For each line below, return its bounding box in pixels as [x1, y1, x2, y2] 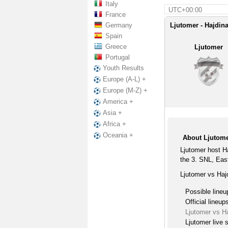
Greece [105, 43, 127, 50]
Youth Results [103, 64, 144, 72]
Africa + [103, 120, 126, 128]
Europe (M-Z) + [103, 87, 148, 95]
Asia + [103, 109, 122, 117]
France [105, 11, 126, 18]
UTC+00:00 [168, 6, 202, 14]
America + [103, 98, 133, 106]
